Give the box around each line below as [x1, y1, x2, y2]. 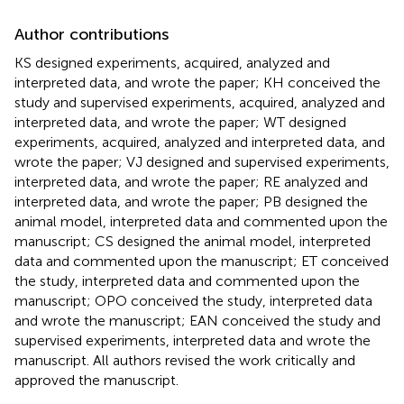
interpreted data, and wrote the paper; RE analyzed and [14, 173, 368, 191]
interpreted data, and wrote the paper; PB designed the [14, 193, 368, 211]
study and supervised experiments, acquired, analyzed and [14, 94, 385, 112]
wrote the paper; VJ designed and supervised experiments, [14, 153, 390, 171]
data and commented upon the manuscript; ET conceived [14, 252, 389, 271]
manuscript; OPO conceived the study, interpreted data [14, 292, 372, 310]
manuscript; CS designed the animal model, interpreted [14, 233, 371, 251]
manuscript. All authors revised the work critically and [14, 352, 355, 370]
